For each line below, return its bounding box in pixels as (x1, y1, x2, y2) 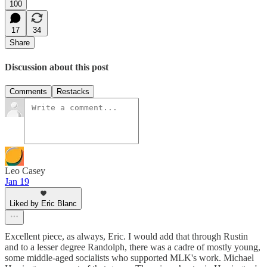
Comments (10, 86, 47, 96)
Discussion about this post (5, 61, 108, 72)
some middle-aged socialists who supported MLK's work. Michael (5, 252, 254, 263)
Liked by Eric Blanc (10, 198, 77, 208)
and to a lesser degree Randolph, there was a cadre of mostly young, (5, 241, 260, 252)
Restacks (57, 86, 89, 96)
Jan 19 (5, 176, 29, 187)
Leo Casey (5, 165, 45, 176)
